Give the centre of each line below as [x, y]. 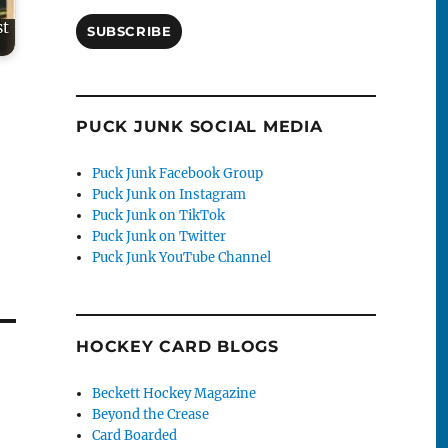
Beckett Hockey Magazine [174, 393]
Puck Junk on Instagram [169, 195]
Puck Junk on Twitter [159, 237]
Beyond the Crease [151, 414]
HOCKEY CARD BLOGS [177, 346]
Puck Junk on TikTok [159, 216]
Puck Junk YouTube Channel [182, 258]
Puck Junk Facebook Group [178, 174]
